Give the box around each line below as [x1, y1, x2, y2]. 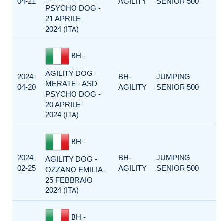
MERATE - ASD [45, 79, 97, 88]
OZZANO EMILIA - [45, 165, 107, 174]
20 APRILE [45, 100, 81, 109]
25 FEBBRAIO [45, 176, 93, 184]
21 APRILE [45, 14, 81, 23]
